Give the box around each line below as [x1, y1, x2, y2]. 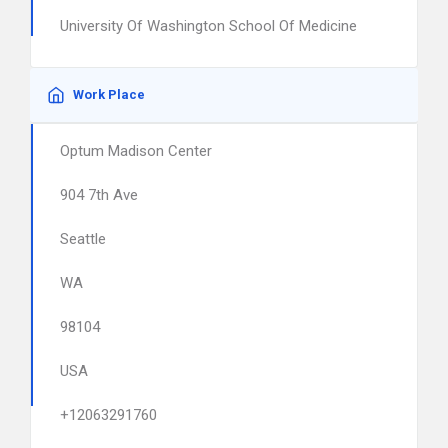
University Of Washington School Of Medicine [60, 17, 357, 35]
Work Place [73, 87, 145, 102]
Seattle [60, 230, 106, 248]
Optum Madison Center [60, 142, 212, 160]
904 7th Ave [60, 186, 138, 204]
